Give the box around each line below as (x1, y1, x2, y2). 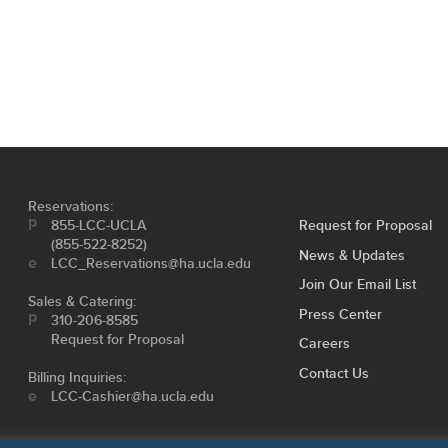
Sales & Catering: (28, 293, 137, 310)
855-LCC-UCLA (51, 217, 147, 234)
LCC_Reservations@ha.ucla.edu (51, 255, 252, 272)
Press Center (299, 305, 383, 323)
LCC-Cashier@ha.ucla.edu (51, 388, 215, 405)
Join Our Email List (299, 276, 417, 293)
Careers (299, 335, 351, 352)
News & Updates (299, 246, 406, 264)
